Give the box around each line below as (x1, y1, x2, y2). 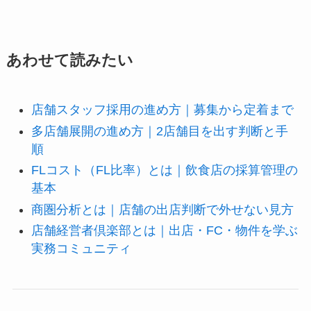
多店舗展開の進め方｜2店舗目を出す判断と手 (31, 124, 288, 138)
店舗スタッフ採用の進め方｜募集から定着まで (31, 103, 294, 117)
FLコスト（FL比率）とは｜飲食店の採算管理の (31, 163, 298, 178)
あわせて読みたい (6, 52, 133, 69)
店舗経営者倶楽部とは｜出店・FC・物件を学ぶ (31, 224, 298, 238)
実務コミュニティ (31, 242, 131, 256)
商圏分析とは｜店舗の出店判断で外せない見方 (31, 202, 294, 217)
